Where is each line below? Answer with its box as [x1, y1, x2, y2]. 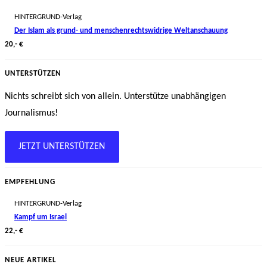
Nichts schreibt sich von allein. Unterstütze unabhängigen [5, 91, 226, 101]
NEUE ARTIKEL [5, 256, 57, 264]
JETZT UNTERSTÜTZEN [18, 142, 105, 152]
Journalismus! [5, 108, 58, 118]
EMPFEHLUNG [5, 178, 55, 187]
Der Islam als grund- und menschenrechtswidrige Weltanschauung [14, 27, 228, 35]
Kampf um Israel [14, 213, 67, 221]
